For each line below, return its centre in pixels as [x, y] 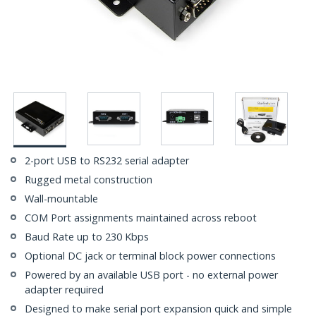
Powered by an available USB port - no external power [151, 275]
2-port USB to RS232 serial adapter [107, 161]
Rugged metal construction [89, 180]
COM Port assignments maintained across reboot [141, 218]
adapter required [64, 290]
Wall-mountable [61, 199]
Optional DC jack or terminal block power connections [150, 256]
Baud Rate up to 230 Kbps [87, 237]
